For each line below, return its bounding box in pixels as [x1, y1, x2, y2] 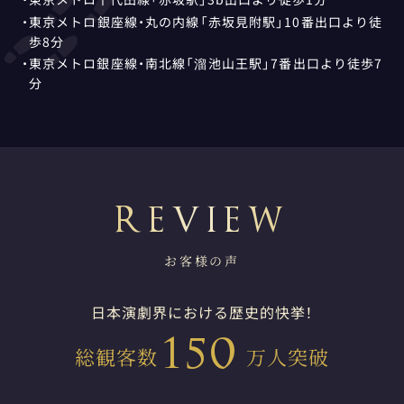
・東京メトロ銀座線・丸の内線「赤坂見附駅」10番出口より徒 [21, 12, 383, 31]
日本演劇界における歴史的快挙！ [91, 301, 313, 324]
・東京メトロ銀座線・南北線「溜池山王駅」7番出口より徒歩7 [21, 54, 383, 73]
